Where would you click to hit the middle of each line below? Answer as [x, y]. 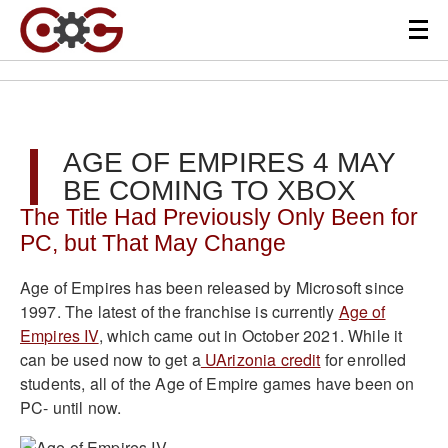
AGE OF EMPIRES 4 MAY [229, 162]
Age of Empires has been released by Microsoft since [212, 287]
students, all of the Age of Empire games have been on [217, 383]
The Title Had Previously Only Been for [219, 217]
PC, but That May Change [156, 243]
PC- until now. [71, 407]
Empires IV [59, 335]
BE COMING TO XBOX [209, 190]
